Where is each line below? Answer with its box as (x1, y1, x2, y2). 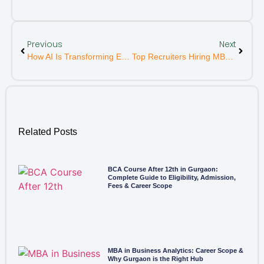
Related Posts (18, 126, 77, 137)
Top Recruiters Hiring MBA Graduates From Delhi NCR (225, 52, 233, 62)
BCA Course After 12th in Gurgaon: (107, 166, 218, 173)
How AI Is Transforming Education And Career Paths (121, 52, 130, 62)
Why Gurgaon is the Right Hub (107, 255, 203, 262)
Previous (27, 38, 62, 51)
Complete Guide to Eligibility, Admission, (107, 174, 236, 181)
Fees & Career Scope (107, 182, 172, 190)
